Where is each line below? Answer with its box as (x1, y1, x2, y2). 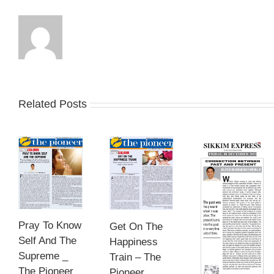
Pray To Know (18, 220, 81, 232)
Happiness (109, 235, 158, 248)
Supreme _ (18, 250, 68, 262)
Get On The (109, 220, 163, 232)
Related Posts (18, 98, 87, 111)
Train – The (109, 251, 161, 263)
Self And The (18, 235, 76, 247)
